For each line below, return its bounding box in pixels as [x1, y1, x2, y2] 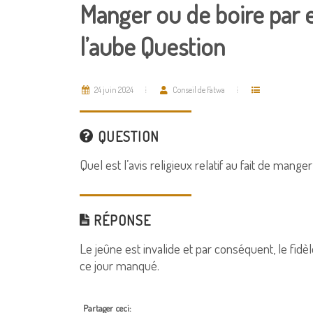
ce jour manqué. [80, 256, 159, 274]
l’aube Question [80, 30, 225, 62]
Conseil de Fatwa [171, 85, 225, 95]
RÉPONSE [90, 211, 151, 229]
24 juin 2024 [93, 85, 133, 95]
